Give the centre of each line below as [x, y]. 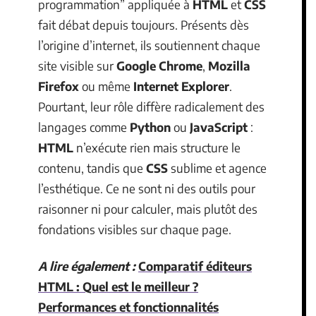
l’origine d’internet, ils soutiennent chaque [149, 45]
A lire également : [87, 266]
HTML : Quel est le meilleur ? [118, 286]
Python [150, 127]
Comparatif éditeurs [195, 266]
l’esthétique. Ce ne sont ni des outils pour [147, 188]
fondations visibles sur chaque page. [135, 229]
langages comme [84, 127]
